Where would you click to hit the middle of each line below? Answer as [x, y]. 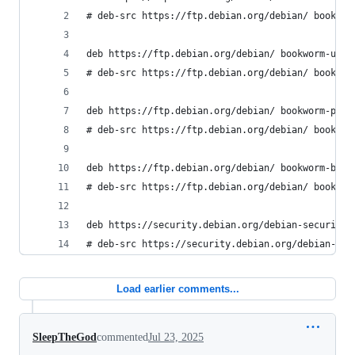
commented [122, 337]
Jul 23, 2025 [176, 337]
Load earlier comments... [177, 289]
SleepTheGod [65, 337]
